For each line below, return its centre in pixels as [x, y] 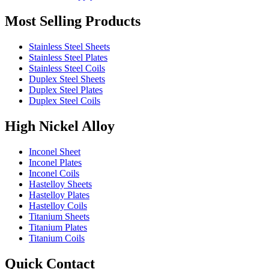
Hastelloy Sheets [60, 184]
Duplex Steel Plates [66, 90]
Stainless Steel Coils [67, 68]
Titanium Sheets [59, 216]
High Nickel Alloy [60, 126]
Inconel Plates [55, 162]
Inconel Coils [54, 173]
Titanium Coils [57, 238]
